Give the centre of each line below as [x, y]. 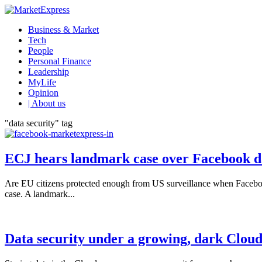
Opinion [43, 93]
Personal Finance [60, 61]
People [41, 51]
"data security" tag [39, 123]
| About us [47, 103]
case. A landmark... [40, 194]
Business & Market [63, 30]
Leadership [49, 72]
